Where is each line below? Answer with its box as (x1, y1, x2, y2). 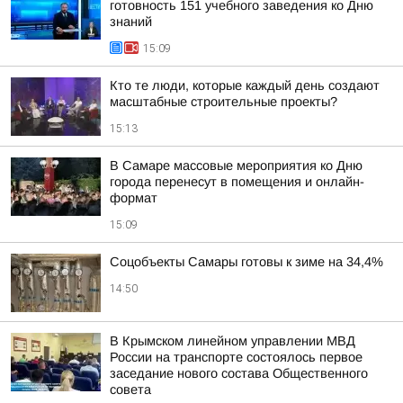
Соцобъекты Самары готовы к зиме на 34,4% (110, 255, 383, 269)
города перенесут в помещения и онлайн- (110, 175, 364, 189)
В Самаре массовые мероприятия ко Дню (110, 158, 363, 173)
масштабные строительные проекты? (110, 94, 337, 109)
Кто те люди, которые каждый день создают (110, 78, 380, 93)
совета (110, 382, 151, 397)
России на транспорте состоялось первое (110, 350, 363, 364)
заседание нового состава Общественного (110, 366, 368, 381)
